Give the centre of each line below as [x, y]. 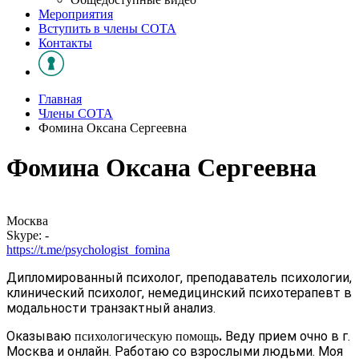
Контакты [65, 43]
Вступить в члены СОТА [107, 29]
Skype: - [28, 236]
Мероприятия [76, 14]
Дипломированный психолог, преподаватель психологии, [179, 278]
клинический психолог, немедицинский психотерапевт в [179, 293]
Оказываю [40, 337]
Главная [60, 99]
